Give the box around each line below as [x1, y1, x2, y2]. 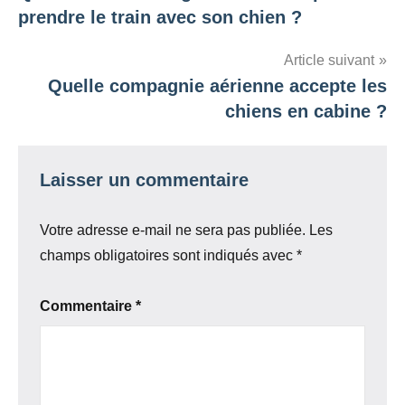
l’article [17, 27, 108, 56]
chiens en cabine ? [225, 101, 387, 122]
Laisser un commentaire [40, 170, 249, 191]
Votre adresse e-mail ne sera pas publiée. [40, 222, 306, 239]
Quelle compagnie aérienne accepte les [48, 76, 387, 97]
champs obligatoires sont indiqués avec [40, 248, 297, 264]
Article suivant [284, 52, 374, 69]
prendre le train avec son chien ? [18, 7, 302, 28]
